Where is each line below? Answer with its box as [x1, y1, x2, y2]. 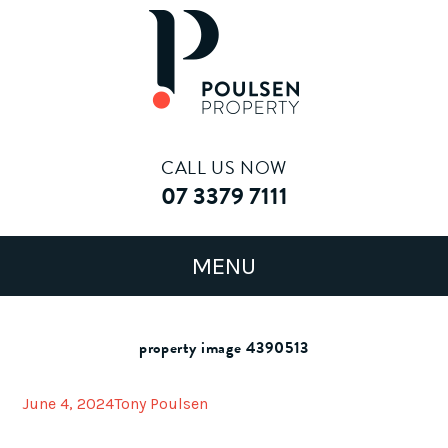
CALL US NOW [161, 154, 287, 181]
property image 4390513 [139, 336, 309, 360]
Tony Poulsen [114, 394, 209, 413]
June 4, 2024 [22, 394, 115, 413]
